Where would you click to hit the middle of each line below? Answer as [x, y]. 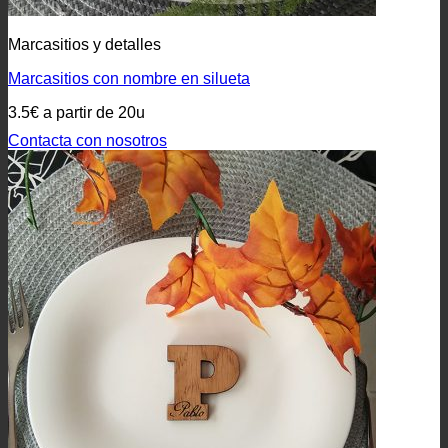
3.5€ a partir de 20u [76, 112]
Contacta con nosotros [87, 140]
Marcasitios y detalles [84, 44]
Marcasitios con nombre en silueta [129, 78]
